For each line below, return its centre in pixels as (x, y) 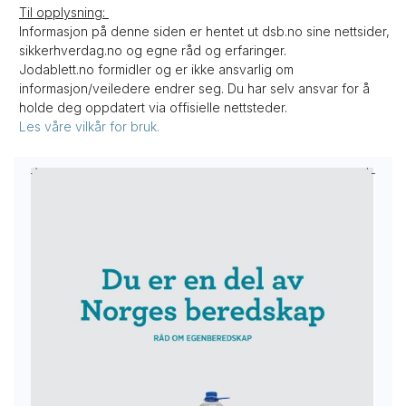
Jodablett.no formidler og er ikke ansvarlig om (156, 70)
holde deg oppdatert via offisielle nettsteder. (153, 108)
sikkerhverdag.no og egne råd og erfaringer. (153, 51)
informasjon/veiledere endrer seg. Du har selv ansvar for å (194, 89)
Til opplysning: (64, 13)
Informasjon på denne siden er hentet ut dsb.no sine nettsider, (204, 32)
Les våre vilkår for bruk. (91, 127)
